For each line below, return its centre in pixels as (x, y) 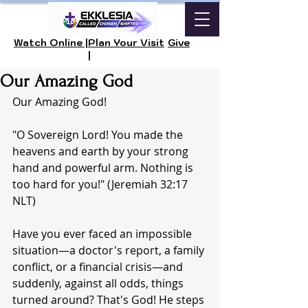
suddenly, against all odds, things (99, 283)
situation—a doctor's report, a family (110, 250)
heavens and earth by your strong (102, 151)
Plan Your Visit (126, 43)
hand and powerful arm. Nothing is (104, 168)
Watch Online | (51, 43)
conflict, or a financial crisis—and (99, 267)
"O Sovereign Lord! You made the (99, 135)
